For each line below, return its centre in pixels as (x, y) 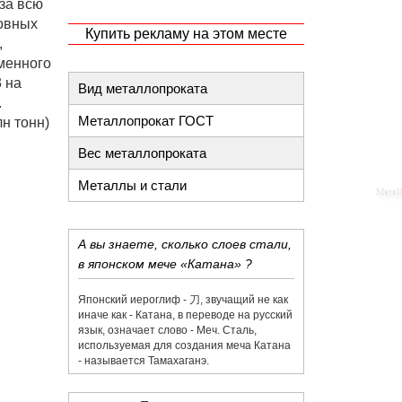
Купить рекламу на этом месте (186, 34)
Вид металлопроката (143, 88)
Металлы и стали (132, 185)
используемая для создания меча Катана (184, 345)
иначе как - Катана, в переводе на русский (185, 315)
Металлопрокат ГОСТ (146, 121)
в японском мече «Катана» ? (165, 264)
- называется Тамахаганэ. (144, 361)
